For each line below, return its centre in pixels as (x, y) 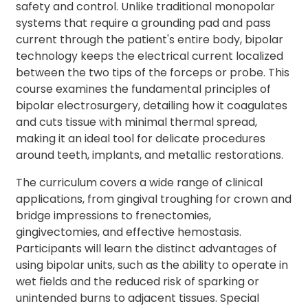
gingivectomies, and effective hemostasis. (129, 232)
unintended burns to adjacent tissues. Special (138, 298)
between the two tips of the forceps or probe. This (153, 73)
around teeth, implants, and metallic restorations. (150, 155)
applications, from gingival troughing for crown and (154, 199)
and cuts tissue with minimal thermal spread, (137, 122)
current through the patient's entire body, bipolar (150, 40)
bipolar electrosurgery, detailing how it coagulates (152, 106)
